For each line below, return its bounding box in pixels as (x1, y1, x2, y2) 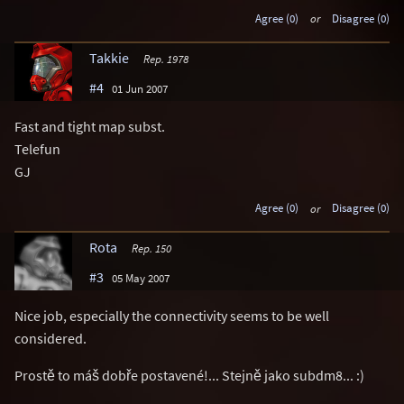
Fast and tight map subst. (14, 116, 165, 135)
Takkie (89, 48, 129, 67)
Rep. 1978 (142, 50, 188, 66)
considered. (14, 329, 87, 348)
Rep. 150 (131, 241, 171, 256)
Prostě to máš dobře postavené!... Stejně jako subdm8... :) (14, 366, 364, 385)
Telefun (14, 139, 60, 158)
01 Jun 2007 (112, 80, 168, 96)
